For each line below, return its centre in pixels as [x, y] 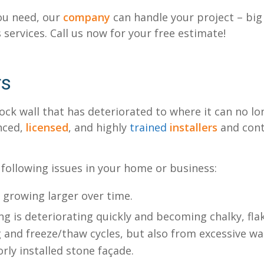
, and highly [99, 128]
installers [194, 128]
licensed [47, 128]
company [87, 17]
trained [150, 128]
